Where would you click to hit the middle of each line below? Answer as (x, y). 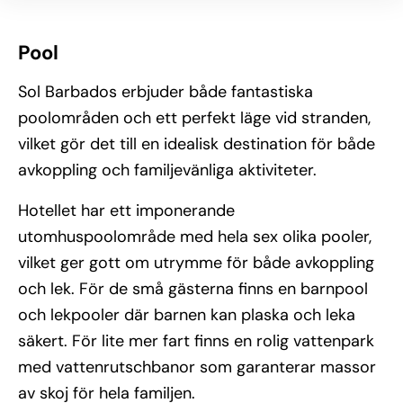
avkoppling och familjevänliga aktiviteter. (167, 170)
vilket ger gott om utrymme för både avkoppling (196, 263)
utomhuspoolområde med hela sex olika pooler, (195, 237)
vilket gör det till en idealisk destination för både (197, 144)
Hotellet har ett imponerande (126, 210)
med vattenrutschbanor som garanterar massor (197, 367)
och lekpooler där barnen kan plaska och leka (187, 315)
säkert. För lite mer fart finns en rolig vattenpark (196, 341)
